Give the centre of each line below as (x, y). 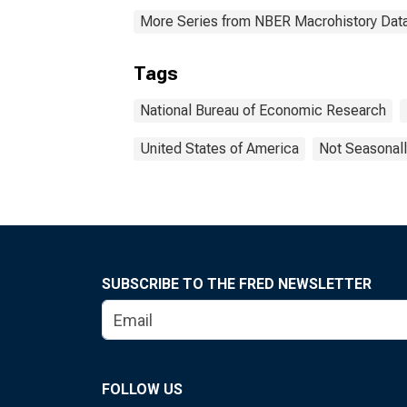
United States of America (219, 149)
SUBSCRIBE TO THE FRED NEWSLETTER (237, 284)
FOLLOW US (142, 389)
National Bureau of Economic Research (263, 110)
